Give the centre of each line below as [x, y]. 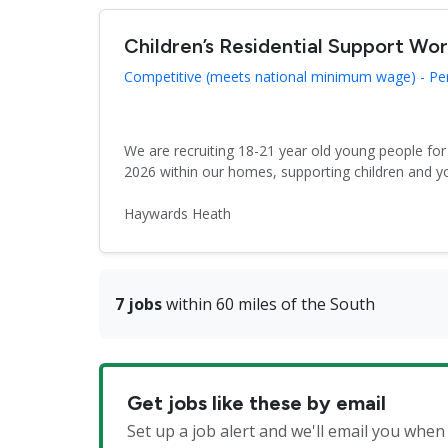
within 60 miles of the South [268, 304]
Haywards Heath [177, 213]
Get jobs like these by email [256, 403]
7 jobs [138, 304]
